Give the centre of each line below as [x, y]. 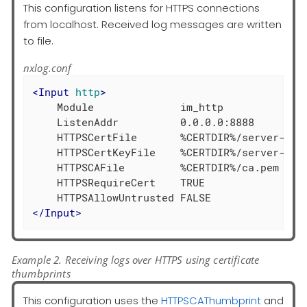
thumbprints [41, 273]
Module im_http [128, 107]
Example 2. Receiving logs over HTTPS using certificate [136, 259]
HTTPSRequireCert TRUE [119, 183]
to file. [38, 40]
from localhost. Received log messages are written [152, 24]
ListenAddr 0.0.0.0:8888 [144, 122]
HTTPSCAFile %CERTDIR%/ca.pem [156, 168]
